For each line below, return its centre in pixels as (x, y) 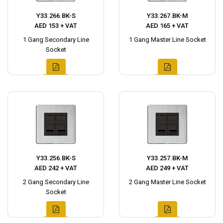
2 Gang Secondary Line (56, 182)
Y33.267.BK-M (167, 16)
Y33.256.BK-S (56, 158)
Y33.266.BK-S (56, 16)
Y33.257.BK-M (167, 158)
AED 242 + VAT (56, 168)
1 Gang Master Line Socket (167, 40)
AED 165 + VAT (167, 26)
